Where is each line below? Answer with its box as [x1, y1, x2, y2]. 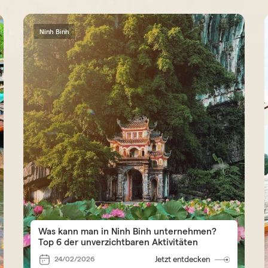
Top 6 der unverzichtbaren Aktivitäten [38, 236, 199, 247]
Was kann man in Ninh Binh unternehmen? [38, 226, 217, 236]
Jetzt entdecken [155, 254, 211, 264]
